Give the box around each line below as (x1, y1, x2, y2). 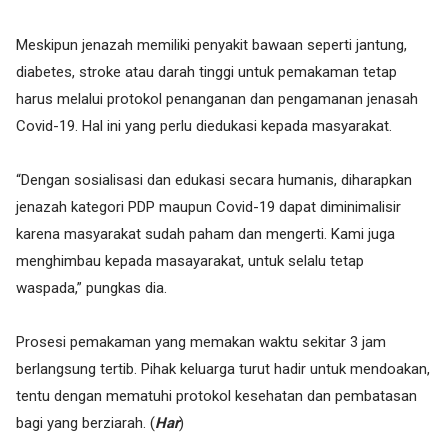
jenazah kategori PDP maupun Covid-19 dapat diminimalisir (16, 198, 401, 216)
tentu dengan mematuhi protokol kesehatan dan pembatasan (16, 387, 417, 405)
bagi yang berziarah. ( (16, 414, 155, 432)
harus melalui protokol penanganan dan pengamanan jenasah (16, 90, 418, 108)
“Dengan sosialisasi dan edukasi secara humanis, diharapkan (16, 171, 412, 189)
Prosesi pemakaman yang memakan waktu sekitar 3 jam (16, 333, 386, 351)
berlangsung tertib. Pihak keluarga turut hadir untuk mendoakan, (16, 360, 430, 378)
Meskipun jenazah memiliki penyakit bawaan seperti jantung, (16, 36, 407, 54)
